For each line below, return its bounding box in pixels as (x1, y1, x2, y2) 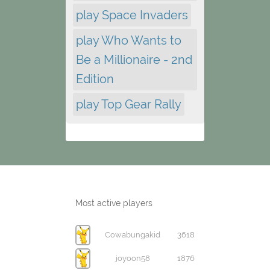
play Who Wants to (76, 33, 181, 48)
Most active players (75, 198, 152, 208)
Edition (76, 71, 114, 86)
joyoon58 (115, 253, 150, 263)
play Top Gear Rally (76, 96, 181, 111)
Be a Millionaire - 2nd (76, 52, 192, 67)
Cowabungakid (105, 230, 160, 239)
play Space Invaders (76, 7, 188, 22)
